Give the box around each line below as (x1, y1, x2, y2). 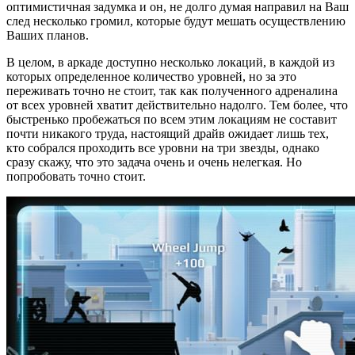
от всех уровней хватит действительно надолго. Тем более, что (6, 97, 348, 112)
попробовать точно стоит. (6, 169, 146, 183)
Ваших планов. (6, 28, 89, 42)
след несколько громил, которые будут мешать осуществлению (6, 13, 345, 28)
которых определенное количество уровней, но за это (6, 69, 296, 83)
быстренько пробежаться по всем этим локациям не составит (6, 112, 337, 126)
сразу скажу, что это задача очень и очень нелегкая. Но (6, 155, 302, 169)
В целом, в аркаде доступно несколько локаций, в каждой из (6, 55, 334, 69)
